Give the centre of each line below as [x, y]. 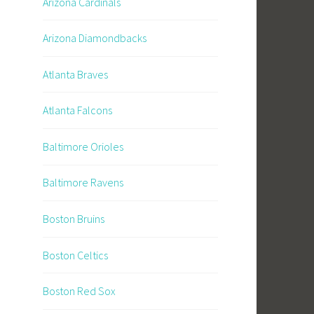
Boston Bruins [74, 219]
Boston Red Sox [79, 291]
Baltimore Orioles [83, 146]
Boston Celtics [75, 255]
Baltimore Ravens [83, 183]
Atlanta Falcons [77, 110]
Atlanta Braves [75, 74]
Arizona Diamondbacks [95, 38]
